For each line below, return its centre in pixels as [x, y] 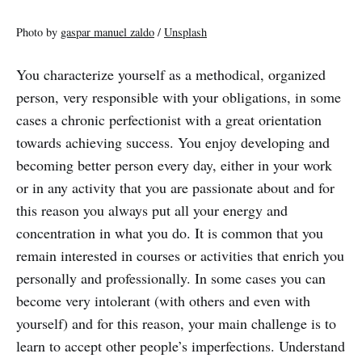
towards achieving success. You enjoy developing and [173, 142]
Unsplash [185, 32]
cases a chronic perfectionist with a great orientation [169, 119]
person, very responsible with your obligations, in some [179, 97]
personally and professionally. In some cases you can [171, 278]
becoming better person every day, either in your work [174, 164]
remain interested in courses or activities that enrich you [180, 255]
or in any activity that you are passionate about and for [175, 187]
